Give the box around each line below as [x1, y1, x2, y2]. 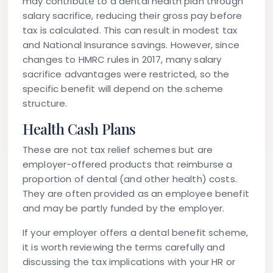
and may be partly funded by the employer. [23, 202, 225, 215]
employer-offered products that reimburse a [23, 158, 233, 171]
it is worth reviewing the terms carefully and [23, 241, 225, 254]
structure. [23, 97, 68, 110]
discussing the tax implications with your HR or [23, 255, 236, 269]
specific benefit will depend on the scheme [23, 82, 224, 96]
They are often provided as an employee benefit [23, 187, 249, 200]
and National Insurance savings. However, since [23, 38, 239, 52]
